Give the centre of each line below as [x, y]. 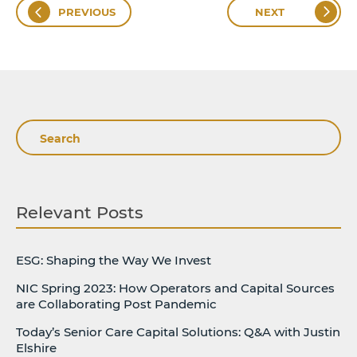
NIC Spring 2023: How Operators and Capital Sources [175, 288]
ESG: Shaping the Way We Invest [114, 261]
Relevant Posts [80, 213]
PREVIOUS [87, 12]
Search [47, 133]
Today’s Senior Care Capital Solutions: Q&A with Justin [178, 332]
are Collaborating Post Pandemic [116, 304]
